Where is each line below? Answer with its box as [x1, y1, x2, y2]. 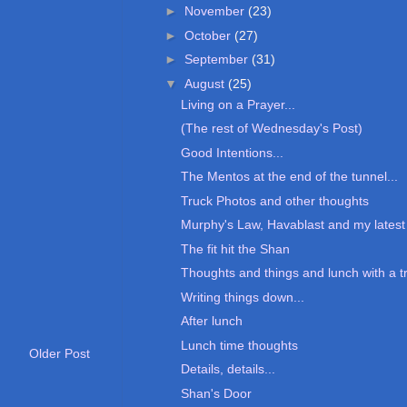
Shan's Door [180, 385, 252, 401]
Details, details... [180, 362, 275, 377]
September [184, 52, 252, 67]
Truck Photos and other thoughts [180, 193, 369, 208]
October [184, 27, 234, 43]
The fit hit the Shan [180, 241, 290, 256]
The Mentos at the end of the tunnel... [180, 169, 398, 184]
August [184, 75, 228, 91]
